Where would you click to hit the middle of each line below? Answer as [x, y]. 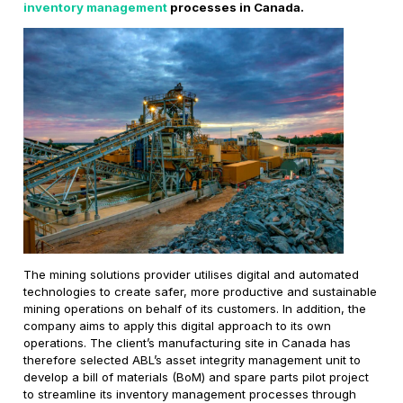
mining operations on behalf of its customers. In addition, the [195, 308]
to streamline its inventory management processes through [190, 394]
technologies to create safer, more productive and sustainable [201, 291]
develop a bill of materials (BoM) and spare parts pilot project [197, 376]
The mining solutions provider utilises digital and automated [192, 274]
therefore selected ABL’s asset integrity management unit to [193, 359]
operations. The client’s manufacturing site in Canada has [188, 342]
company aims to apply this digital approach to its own [178, 325]
